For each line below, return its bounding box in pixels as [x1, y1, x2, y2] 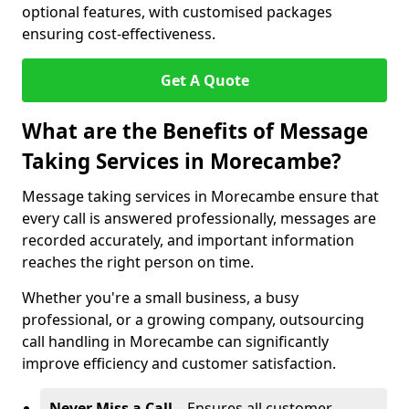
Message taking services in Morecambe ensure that [22, 186, 379, 206]
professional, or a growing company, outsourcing [22, 309, 364, 330]
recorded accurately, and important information [22, 230, 354, 250]
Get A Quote [160, 70, 249, 90]
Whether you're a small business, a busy [22, 288, 299, 308]
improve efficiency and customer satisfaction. [22, 353, 336, 373]
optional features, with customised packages [22, 2, 332, 22]
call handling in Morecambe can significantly [22, 331, 329, 351]
